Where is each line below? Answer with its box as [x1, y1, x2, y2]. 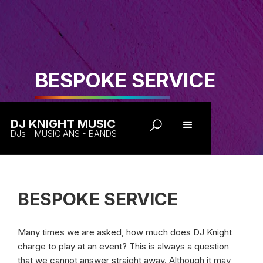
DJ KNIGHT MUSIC [10, 116, 116, 131]
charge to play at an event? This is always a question [18, 241, 229, 252]
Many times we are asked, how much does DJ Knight [18, 227, 232, 238]
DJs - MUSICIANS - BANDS [10, 129, 117, 139]
